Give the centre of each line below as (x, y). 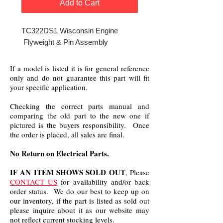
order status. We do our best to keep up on (80, 191)
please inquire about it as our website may (80, 210)
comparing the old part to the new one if (80, 115)
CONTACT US (34, 182)
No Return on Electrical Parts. (59, 153)
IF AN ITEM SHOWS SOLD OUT (68, 172)
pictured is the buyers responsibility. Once (80, 125)
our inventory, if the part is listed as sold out (80, 201)
